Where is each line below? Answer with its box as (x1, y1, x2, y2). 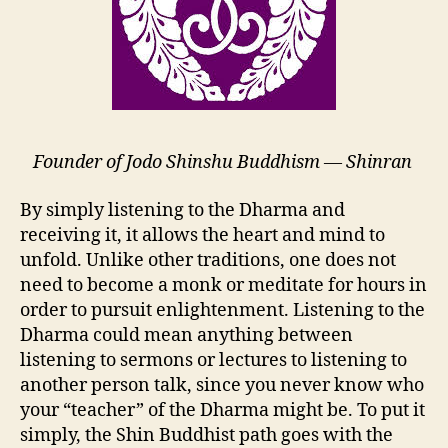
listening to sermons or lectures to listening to (20, 348, 407, 372)
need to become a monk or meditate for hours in (20, 273, 427, 297)
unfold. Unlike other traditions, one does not (20, 248, 396, 272)
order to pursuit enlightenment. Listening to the (20, 298, 425, 322)
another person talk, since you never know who (20, 373, 424, 397)
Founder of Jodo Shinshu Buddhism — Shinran (32, 151, 416, 174)
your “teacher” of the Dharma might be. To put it (20, 398, 425, 422)
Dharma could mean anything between (20, 323, 353, 347)
